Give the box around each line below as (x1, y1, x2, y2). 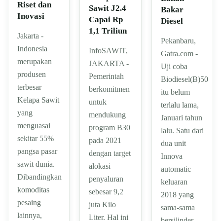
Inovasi (17, 11, 44, 21)
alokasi (89, 162, 111, 171)
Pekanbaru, (160, 37, 196, 45)
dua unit (160, 139, 186, 148)
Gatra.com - (160, 49, 198, 58)
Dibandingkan (17, 173, 62, 182)
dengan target (89, 149, 131, 158)
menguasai (17, 121, 50, 130)
